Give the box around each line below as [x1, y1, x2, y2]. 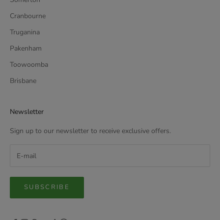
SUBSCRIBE [24, 183, 70, 192]
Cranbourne [10, 11, 46, 21]
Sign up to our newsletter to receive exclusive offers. [10, 126, 171, 136]
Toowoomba [10, 60, 48, 70]
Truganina [10, 27, 40, 37]
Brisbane [10, 76, 36, 86]
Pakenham [10, 44, 42, 54]
